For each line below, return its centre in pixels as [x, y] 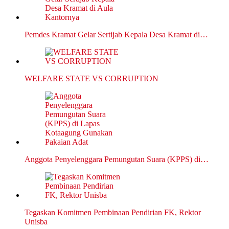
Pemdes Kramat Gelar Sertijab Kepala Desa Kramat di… [116, 35]
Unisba [36, 222]
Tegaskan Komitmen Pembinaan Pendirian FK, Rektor [113, 213]
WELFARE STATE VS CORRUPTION [91, 79]
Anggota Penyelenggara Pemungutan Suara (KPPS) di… [117, 159]
